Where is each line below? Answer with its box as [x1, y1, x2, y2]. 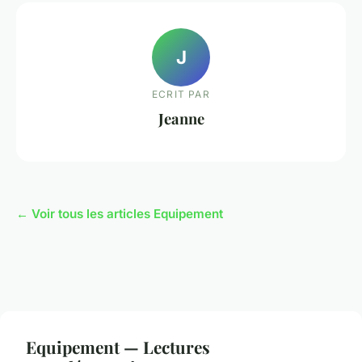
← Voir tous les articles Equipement [16, 206, 223, 222]
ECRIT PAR [152, 87, 210, 100]
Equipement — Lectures [26, 335, 210, 359]
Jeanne [158, 107, 204, 128]
